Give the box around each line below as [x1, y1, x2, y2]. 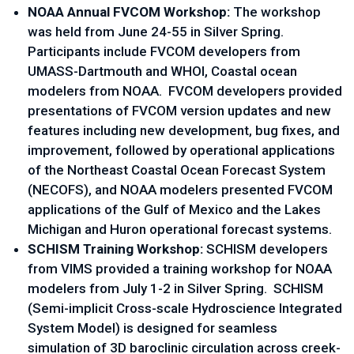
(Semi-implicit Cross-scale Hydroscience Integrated [28, 300, 342, 316]
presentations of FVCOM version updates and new [28, 103, 331, 119]
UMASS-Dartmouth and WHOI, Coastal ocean [28, 63, 297, 79]
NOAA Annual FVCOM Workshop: [28, 4, 233, 20]
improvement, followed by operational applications [28, 142, 335, 158]
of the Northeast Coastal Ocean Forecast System [28, 162, 326, 178]
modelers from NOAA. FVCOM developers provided [28, 83, 342, 99]
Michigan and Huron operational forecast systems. [28, 221, 338, 237]
